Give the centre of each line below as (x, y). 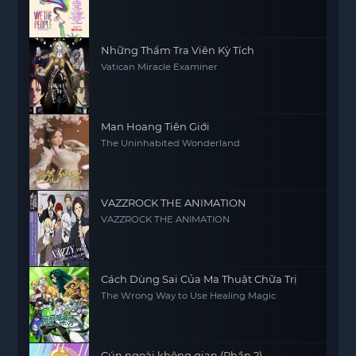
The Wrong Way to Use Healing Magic (189, 296)
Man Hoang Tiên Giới (156, 126)
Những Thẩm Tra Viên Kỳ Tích (178, 50)
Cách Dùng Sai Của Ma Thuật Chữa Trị (199, 279)
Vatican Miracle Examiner (160, 67)
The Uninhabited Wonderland (171, 143)
